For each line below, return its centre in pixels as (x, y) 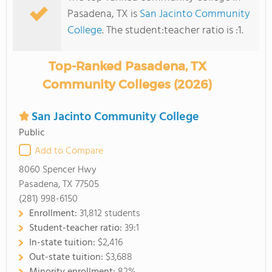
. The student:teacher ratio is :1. (173, 31)
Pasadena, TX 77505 (59, 185)
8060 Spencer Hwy (58, 170)
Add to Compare (69, 151)
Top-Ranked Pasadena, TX (127, 66)
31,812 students (110, 214)
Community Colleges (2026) (127, 84)
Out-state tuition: (67, 257)
